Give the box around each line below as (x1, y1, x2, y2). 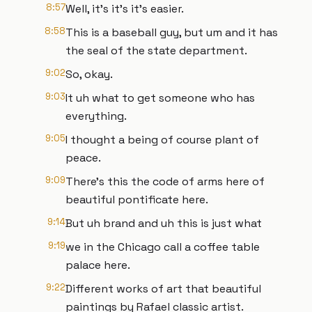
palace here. (65, 258, 130, 272)
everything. (65, 109, 127, 123)
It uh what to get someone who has (65, 91, 255, 105)
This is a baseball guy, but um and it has (65, 25, 278, 40)
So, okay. (65, 67, 113, 81)
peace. (65, 150, 101, 165)
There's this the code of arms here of (65, 174, 265, 189)
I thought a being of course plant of (65, 132, 259, 147)
